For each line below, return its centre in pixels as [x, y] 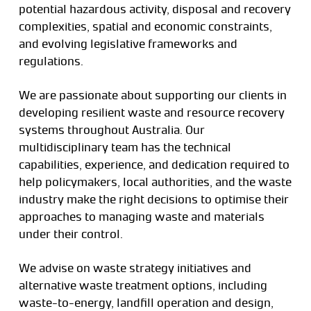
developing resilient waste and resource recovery [151, 112]
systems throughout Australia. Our [111, 129]
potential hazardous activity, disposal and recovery [154, 9]
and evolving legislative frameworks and [128, 43]
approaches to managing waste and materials [141, 216]
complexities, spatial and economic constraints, [145, 26]
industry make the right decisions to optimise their [153, 199]
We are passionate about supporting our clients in [152, 95]
